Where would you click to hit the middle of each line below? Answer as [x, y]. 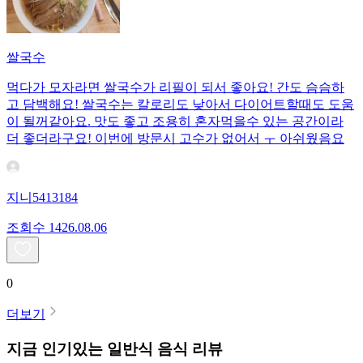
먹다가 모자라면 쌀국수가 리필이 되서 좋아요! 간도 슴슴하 [175, 88]
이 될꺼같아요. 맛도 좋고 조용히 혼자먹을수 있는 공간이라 [175, 122]
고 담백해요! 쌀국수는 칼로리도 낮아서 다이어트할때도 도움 [180, 105]
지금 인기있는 [55, 348]
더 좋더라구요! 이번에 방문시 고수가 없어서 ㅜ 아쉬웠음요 [175, 139]
